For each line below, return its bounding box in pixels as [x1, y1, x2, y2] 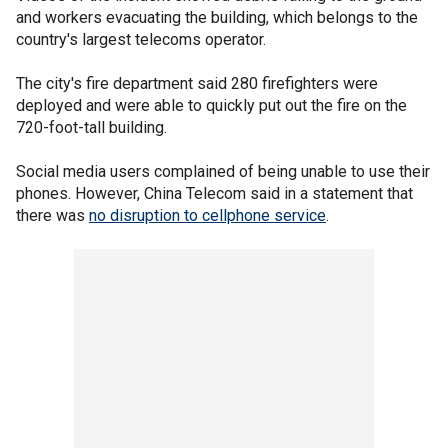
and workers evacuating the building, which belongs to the [16, 8, 418, 27]
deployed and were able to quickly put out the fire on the [16, 96, 407, 115]
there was [16, 206, 89, 225]
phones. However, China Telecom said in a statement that [16, 184, 413, 203]
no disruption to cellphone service [89, 206, 326, 225]
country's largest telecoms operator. [16, 30, 270, 49]
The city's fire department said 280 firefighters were [16, 74, 378, 93]
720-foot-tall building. [16, 118, 167, 137]
